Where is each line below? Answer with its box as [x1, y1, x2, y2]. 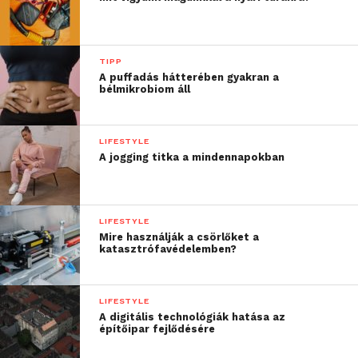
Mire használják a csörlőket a [99, 231, 260, 244]
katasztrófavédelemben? [99, 243, 237, 256]
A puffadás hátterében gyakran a [99, 71, 280, 84]
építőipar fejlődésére [99, 323, 216, 336]
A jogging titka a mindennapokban [99, 151, 285, 164]
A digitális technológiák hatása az [99, 311, 286, 324]
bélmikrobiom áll [99, 83, 191, 96]
